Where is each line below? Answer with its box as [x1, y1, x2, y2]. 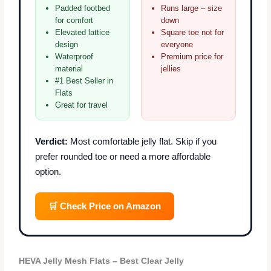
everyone [161, 39, 193, 49]
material [55, 64, 83, 73]
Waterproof [55, 51, 94, 61]
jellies [161, 64, 181, 73]
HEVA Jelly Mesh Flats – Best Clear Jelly [19, 256, 184, 266]
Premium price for [161, 51, 223, 61]
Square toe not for [161, 27, 224, 37]
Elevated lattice [55, 27, 110, 37]
